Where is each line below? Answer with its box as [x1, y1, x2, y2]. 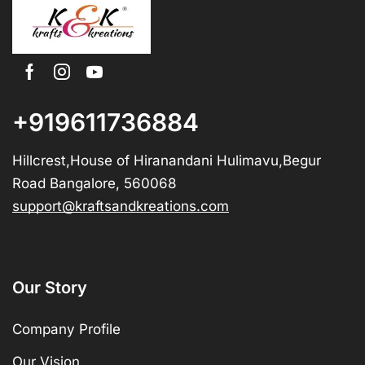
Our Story [12, 278, 87, 298]
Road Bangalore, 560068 [12, 175, 177, 192]
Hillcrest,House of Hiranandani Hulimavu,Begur [12, 152, 321, 169]
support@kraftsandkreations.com [12, 198, 229, 215]
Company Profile [12, 321, 121, 338]
